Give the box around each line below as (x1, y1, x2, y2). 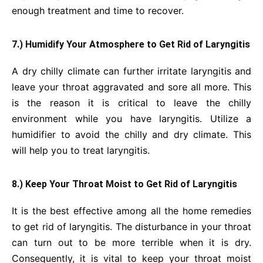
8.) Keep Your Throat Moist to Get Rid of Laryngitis (12, 178, 237, 190)
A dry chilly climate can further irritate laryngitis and (12, 65, 251, 77)
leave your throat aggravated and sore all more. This (12, 81, 251, 93)
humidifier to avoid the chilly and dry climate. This (12, 129, 251, 140)
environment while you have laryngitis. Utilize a (12, 113, 251, 124)
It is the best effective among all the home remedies (12, 205, 251, 217)
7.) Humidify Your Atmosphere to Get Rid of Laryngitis (12, 39, 250, 50)
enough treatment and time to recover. (12, 5, 187, 16)
